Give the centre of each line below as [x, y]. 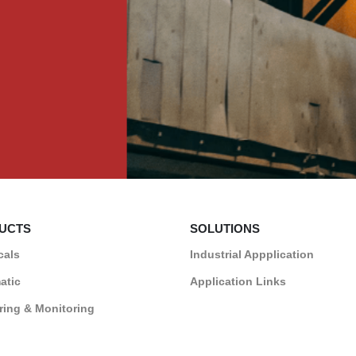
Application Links [238, 281]
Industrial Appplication [252, 254]
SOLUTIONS [225, 228]
